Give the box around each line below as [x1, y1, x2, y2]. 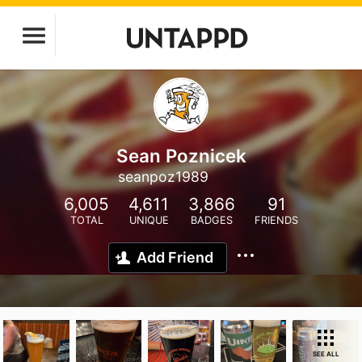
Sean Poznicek [116, 145, 246, 166]
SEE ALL [312, 350, 339, 358]
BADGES [191, 214, 233, 226]
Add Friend [137, 249, 213, 266]
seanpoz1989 [117, 168, 208, 185]
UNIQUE [128, 214, 169, 226]
